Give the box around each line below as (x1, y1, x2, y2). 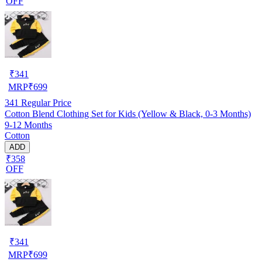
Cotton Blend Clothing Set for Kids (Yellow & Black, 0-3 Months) (5, 108, 251, 119)
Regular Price (19, 97, 71, 108)
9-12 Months (5, 119, 52, 130)
